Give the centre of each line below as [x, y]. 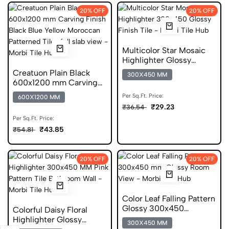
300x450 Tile [147, 70]
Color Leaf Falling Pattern [169, 199]
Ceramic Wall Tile [155, 218]
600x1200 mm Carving [55, 83]
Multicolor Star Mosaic [164, 50]
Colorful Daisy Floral [50, 210]
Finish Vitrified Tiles [50, 92]
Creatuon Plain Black [51, 73]
